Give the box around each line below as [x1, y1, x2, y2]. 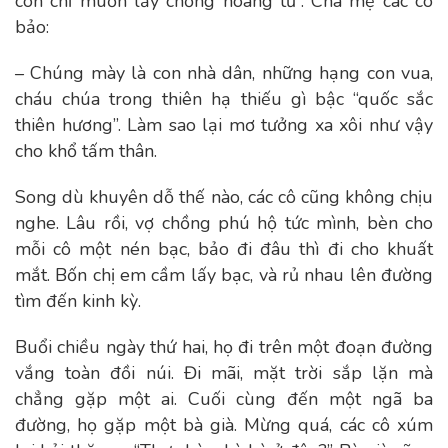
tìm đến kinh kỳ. [15, 289, 141, 313]
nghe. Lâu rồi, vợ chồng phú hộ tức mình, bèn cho [15, 211, 433, 235]
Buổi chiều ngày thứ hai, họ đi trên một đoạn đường [15, 335, 433, 359]
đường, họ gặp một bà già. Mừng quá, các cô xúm [15, 413, 433, 437]
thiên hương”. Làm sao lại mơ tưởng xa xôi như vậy [15, 113, 433, 137]
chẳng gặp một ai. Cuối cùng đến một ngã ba [15, 387, 433, 411]
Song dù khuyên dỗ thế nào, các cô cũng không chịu [15, 185, 433, 209]
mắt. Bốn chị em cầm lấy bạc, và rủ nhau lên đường [15, 263, 433, 287]
